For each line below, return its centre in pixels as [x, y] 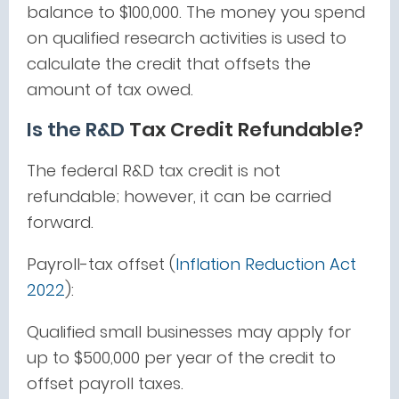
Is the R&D [76, 130]
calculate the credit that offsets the [169, 64]
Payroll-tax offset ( [101, 264]
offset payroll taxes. [105, 383]
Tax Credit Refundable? [244, 130]
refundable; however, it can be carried [179, 196]
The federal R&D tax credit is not [154, 171]
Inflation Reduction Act [266, 264]
